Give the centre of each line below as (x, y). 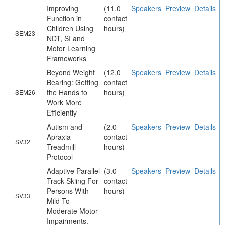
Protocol (60, 157)
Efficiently (62, 113)
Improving (63, 8)
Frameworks (67, 59)
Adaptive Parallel (73, 171)
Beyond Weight (71, 73)
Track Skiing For (73, 181)
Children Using (70, 28)
